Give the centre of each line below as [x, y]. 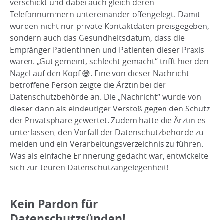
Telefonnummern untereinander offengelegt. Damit [105, 14]
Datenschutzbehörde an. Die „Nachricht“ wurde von [106, 97]
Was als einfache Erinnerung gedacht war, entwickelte [109, 156]
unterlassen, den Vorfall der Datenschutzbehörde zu [107, 132]
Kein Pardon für [54, 204]
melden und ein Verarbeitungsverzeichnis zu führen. [107, 144]
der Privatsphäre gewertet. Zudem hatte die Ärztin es [108, 121]
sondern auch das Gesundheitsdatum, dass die [97, 38]
